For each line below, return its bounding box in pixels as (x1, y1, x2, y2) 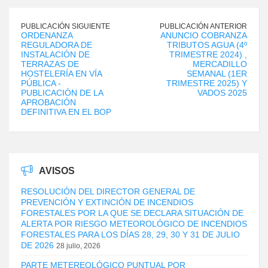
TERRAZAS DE (21, 59, 79, 69)
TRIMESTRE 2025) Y (166, 78, 247, 89)
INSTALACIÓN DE (21, 50, 90, 60)
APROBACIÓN (21, 98, 76, 108)
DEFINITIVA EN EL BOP (21, 107, 111, 117)
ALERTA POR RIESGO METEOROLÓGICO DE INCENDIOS (21, 219, 247, 229)
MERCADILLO (193, 59, 247, 69)
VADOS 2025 (197, 88, 247, 98)
